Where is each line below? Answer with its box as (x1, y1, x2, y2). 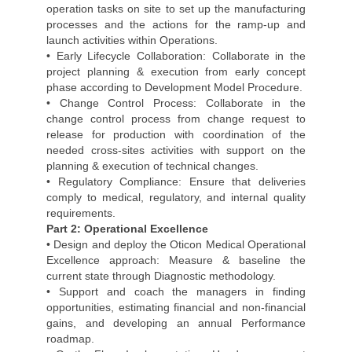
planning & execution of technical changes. (46, 159, 258, 172)
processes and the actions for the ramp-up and (46, 18, 306, 31)
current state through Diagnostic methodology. (46, 269, 276, 282)
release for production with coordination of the (46, 128, 306, 141)
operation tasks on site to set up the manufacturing (46, 2, 306, 15)
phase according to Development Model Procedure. (46, 81, 302, 93)
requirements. (46, 207, 115, 219)
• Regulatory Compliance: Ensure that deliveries (46, 175, 306, 188)
